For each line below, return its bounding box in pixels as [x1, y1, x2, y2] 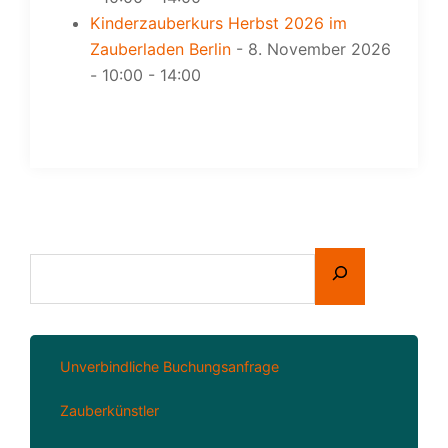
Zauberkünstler [60, 401, 159, 419]
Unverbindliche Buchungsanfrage [60, 357, 279, 375]
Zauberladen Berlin [90, 38, 231, 59]
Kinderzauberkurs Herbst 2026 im [90, 12, 347, 33]
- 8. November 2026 [231, 38, 391, 59]
